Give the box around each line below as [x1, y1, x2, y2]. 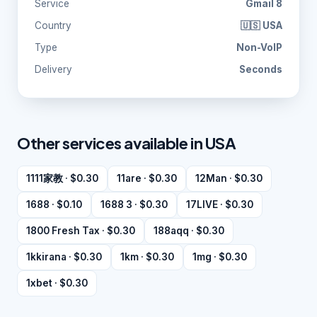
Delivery [35, 64, 72, 75]
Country [35, 20, 71, 31]
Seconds [239, 64, 282, 75]
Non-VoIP [236, 42, 282, 53]
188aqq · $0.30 [154, 225, 224, 236]
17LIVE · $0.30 [186, 199, 253, 210]
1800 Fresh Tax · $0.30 [26, 225, 135, 236]
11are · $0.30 [117, 173, 177, 184]
